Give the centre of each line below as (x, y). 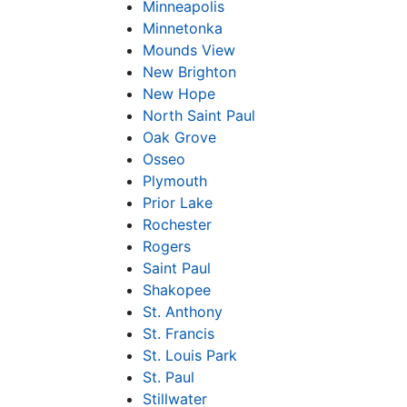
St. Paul (169, 377)
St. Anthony (183, 312)
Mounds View (189, 50)
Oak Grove (179, 137)
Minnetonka (183, 28)
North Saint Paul (199, 115)
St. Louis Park (190, 355)
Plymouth (175, 181)
